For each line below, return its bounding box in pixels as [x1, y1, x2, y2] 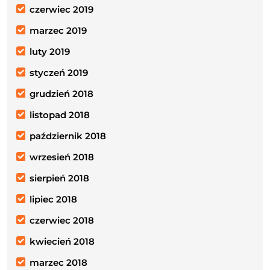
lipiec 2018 [30, 193, 77, 205]
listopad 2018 [30, 108, 90, 121]
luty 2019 [30, 45, 70, 57]
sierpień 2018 [30, 172, 89, 184]
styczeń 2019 [30, 66, 88, 78]
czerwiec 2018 [30, 214, 94, 226]
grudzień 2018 [30, 87, 93, 99]
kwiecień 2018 [30, 235, 95, 247]
